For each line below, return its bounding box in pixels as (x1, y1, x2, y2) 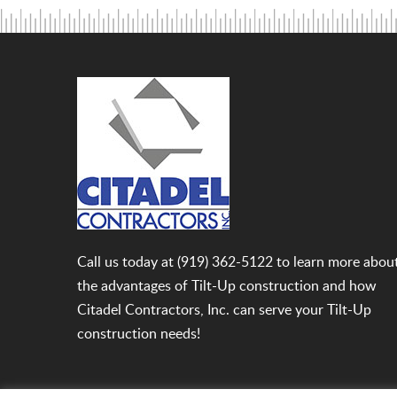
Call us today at (77, 252, 177, 272)
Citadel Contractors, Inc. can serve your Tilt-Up (77, 300, 371, 320)
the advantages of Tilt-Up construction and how (77, 276, 377, 296)
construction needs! (77, 323, 200, 344)
